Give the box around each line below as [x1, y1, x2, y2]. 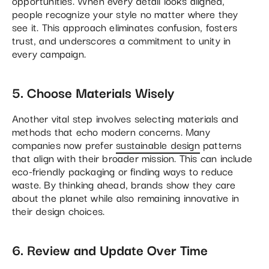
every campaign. [12, 44, 86, 61]
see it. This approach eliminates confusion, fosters [12, 18, 238, 35]
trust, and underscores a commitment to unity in [12, 31, 231, 48]
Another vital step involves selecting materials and [12, 109, 239, 126]
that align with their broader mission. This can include [12, 149, 253, 166]
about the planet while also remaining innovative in [12, 189, 240, 205]
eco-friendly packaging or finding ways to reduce [12, 162, 234, 179]
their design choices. [12, 202, 105, 219]
